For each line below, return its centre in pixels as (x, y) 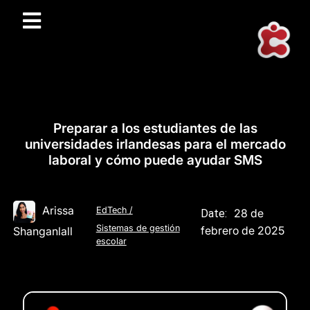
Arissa (58, 210)
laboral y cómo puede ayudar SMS (155, 160)
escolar (111, 241)
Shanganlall (43, 231)
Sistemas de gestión (138, 228)
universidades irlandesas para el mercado (155, 144)
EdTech (111, 210)
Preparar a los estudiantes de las (155, 128)
